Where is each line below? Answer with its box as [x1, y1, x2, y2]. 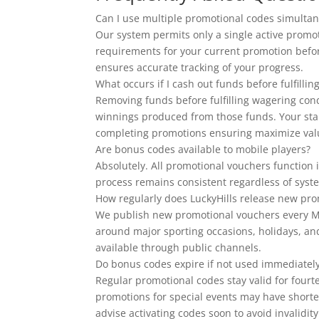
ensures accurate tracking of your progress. [95, 61, 304, 75]
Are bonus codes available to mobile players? [95, 142, 311, 157]
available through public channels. [95, 241, 262, 255]
